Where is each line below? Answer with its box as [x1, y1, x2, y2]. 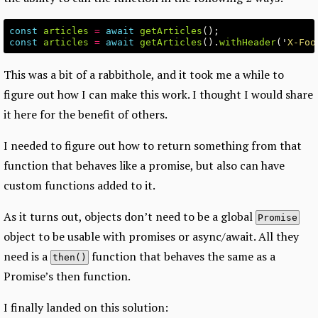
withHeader [219, 37, 276, 48]
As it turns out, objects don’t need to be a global [4, 209, 256, 225]
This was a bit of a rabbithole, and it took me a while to [4, 67, 284, 83]
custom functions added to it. [4, 177, 155, 194]
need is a [4, 248, 50, 265]
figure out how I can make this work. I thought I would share [4, 87, 313, 103]
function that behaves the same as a [89, 248, 275, 265]
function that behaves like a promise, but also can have [4, 158, 285, 174]
